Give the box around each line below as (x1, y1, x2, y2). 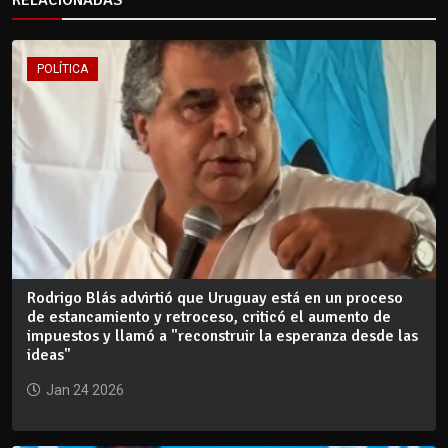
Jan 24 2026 (46, 381, 124, 398)
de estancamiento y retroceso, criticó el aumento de (27, 306, 391, 327)
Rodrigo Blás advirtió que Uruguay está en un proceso (27, 287, 403, 308)
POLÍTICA (37, 62, 88, 77)
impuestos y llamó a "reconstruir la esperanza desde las (27, 325, 418, 346)
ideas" (27, 344, 71, 365)
